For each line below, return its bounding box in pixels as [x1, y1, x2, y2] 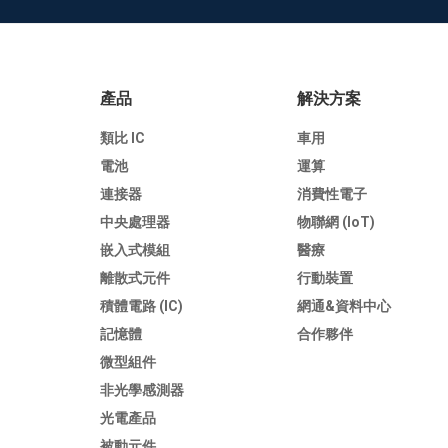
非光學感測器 [100, 381, 184, 398]
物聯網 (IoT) [297, 213, 376, 230]
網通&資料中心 [297, 297, 392, 314]
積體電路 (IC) [100, 297, 183, 314]
